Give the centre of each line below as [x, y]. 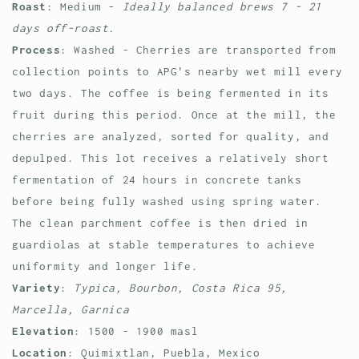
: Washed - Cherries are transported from [198, 50]
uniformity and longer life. [109, 266]
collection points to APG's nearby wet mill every [177, 72]
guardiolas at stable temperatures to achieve [164, 245]
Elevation [43, 331]
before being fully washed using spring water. [167, 202]
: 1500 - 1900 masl [136, 331]
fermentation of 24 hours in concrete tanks [157, 180]
